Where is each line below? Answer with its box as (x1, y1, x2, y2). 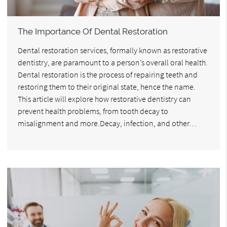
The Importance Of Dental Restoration (18, 26, 168, 36)
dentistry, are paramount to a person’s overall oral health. (18, 57, 208, 67)
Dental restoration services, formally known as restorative (18, 45, 207, 55)
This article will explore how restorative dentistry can (18, 93, 191, 104)
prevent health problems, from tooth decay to (18, 105, 168, 116)
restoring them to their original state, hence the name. (18, 81, 196, 92)
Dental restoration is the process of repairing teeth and (18, 69, 198, 80)
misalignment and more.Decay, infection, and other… (18, 118, 197, 128)
